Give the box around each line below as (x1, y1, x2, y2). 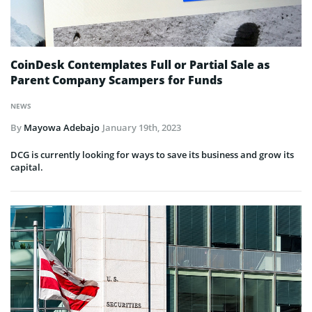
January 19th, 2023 (102, 120, 181, 134)
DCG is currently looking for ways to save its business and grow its (10, 148, 294, 161)
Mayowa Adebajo (24, 120, 100, 134)
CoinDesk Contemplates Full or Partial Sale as (10, 56, 270, 72)
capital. (10, 160, 43, 173)
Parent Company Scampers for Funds (10, 72, 223, 88)
